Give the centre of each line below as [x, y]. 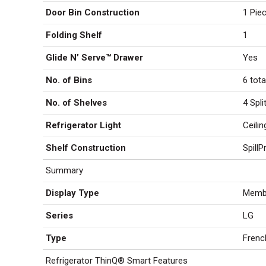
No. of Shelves [76, 103]
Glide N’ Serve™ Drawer [94, 58]
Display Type [72, 193]
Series [59, 216]
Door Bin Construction [93, 12]
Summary [64, 170]
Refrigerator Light [83, 125]
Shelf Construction [86, 148]
